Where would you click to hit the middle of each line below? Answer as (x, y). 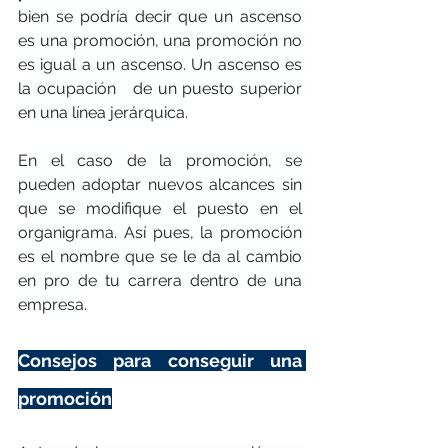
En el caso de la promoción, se (160, 160)
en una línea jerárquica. (103, 112)
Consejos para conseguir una (160, 360)
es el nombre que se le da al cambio (160, 256)
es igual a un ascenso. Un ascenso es (160, 64)
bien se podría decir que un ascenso (160, 16)
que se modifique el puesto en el (160, 208)
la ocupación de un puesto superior (160, 88)
